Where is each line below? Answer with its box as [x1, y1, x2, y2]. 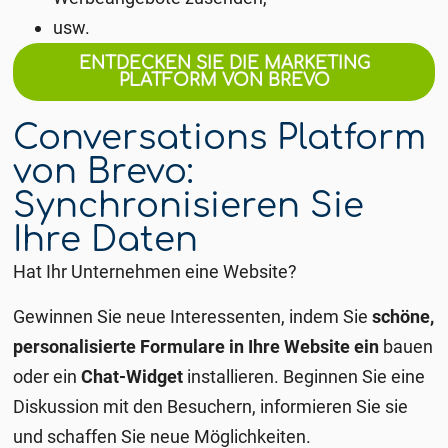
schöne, [368, 305, 435, 327]
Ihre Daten [13, 220, 199, 259]
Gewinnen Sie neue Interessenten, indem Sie [13, 305, 369, 327]
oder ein [13, 365, 82, 387]
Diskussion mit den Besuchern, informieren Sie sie [13, 395, 409, 417]
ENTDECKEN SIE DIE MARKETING [78, 53, 370, 73]
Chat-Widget [81, 365, 184, 387]
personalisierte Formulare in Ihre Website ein [13, 335, 380, 357]
